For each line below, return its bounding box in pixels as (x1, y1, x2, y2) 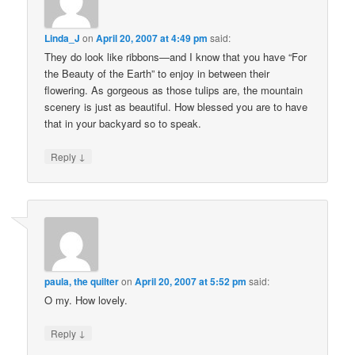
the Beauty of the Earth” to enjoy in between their (44, 66, 270, 82)
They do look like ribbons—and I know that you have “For (44, 49, 307, 65)
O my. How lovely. (44, 292, 128, 307)
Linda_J (44, 31, 81, 46)
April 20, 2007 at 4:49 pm (96, 31, 208, 46)
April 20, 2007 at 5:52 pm (135, 273, 247, 288)
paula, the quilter (44, 273, 120, 288)
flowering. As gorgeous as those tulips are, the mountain (44, 82, 303, 98)
